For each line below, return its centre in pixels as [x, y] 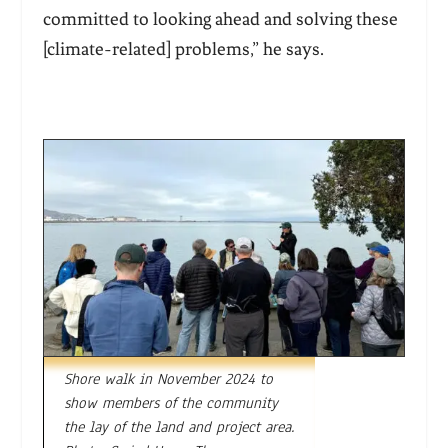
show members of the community [170, 403]
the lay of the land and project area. [178, 427]
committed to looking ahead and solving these [220, 18]
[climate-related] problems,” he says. [185, 48]
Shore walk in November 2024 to [168, 379]
